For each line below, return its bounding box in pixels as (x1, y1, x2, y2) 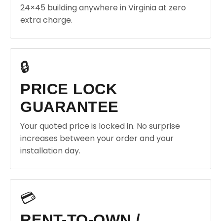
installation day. (20, 145, 80, 156)
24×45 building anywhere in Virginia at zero (20, 2, 186, 13)
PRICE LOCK (20, 80, 117, 98)
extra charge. (20, 14, 73, 26)
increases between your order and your (20, 133, 174, 144)
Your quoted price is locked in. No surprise (20, 120, 180, 132)
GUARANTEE (20, 98, 119, 115)
